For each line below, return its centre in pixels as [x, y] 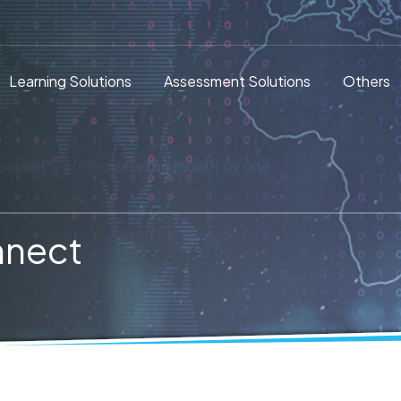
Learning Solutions [70, 81]
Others [366, 81]
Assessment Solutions [237, 81]
